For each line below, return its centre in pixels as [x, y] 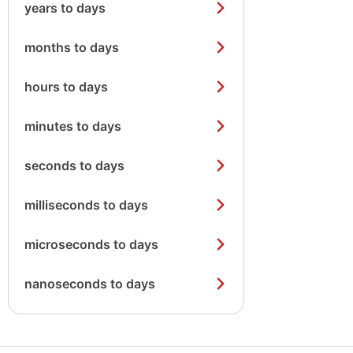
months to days [72, 47]
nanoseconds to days [90, 284]
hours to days [66, 87]
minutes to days [73, 126]
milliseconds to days [86, 205]
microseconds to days [91, 244]
